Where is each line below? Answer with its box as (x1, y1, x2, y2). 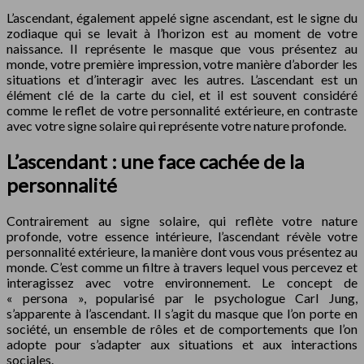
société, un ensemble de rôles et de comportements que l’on (6, 320, 357, 336)
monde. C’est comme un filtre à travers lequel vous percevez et (6, 258, 357, 275)
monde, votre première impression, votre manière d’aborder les (6, 55, 357, 71)
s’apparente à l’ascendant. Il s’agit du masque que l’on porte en (6, 305, 357, 321)
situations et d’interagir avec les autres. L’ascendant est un (6, 71, 357, 87)
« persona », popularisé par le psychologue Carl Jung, (6, 289, 357, 305)
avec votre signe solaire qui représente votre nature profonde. (6, 117, 346, 133)
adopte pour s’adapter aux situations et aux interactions (6, 336, 357, 352)
